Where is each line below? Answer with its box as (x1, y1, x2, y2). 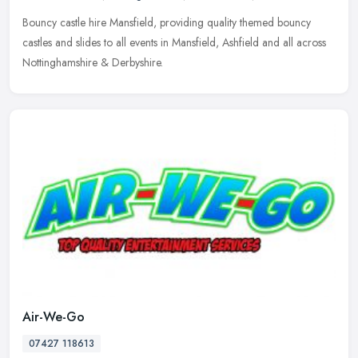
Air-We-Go (22, 308, 85, 327)
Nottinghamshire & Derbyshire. (22, 54, 163, 70)
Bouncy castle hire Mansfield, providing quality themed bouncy (22, 14, 311, 30)
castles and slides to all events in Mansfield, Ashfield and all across (22, 34, 326, 50)
